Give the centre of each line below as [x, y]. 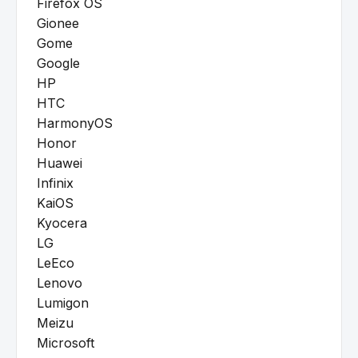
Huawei [60, 163]
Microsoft [66, 343]
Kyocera [62, 223]
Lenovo [60, 283]
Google [58, 64]
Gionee [58, 24]
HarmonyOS [75, 123]
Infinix [55, 183]
